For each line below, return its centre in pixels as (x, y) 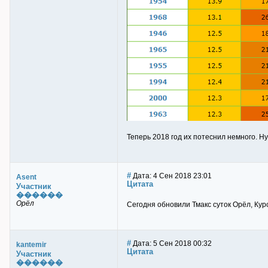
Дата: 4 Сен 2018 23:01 (171, 176)
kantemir (31, 245)
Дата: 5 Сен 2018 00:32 (171, 243)
